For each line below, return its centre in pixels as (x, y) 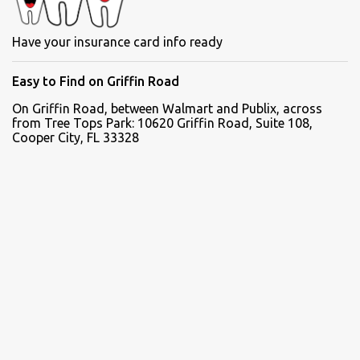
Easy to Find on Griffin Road (96, 82)
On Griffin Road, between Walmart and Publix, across (167, 109)
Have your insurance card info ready (117, 42)
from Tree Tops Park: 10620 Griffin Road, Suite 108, (162, 123)
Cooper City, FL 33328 (76, 138)
